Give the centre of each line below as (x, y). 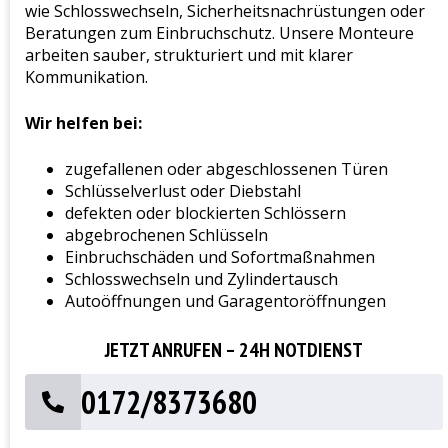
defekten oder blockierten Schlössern (205, 213)
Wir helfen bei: (83, 123)
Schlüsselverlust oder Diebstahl (183, 191)
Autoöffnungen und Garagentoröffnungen (225, 301)
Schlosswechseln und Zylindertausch (201, 279)
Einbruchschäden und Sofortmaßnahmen (220, 257)
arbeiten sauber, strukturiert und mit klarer (189, 55)
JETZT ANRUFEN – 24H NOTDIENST (234, 350)
